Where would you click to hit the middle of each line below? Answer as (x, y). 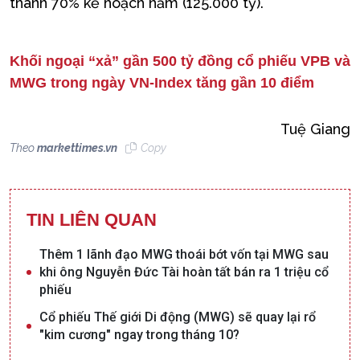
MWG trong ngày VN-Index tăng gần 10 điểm (162, 83)
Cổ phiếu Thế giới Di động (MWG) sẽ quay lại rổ (178, 317)
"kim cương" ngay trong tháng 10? (139, 335)
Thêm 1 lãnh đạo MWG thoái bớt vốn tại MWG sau (184, 255)
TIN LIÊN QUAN (92, 220)
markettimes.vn (77, 148)
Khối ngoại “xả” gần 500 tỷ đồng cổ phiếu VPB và (180, 61)
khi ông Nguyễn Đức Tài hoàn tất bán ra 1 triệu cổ (184, 272)
